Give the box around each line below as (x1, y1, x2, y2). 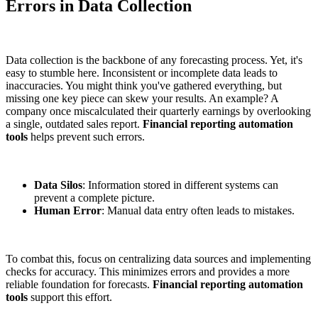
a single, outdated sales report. (6, 118, 143, 131)
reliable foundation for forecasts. (6, 278, 153, 291)
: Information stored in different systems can (82, 179, 278, 192)
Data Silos (34, 179, 82, 192)
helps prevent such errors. (28, 131, 145, 143)
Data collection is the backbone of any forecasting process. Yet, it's (6, 54, 302, 67)
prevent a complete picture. (34, 192, 155, 204)
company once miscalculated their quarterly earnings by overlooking (6, 105, 311, 118)
